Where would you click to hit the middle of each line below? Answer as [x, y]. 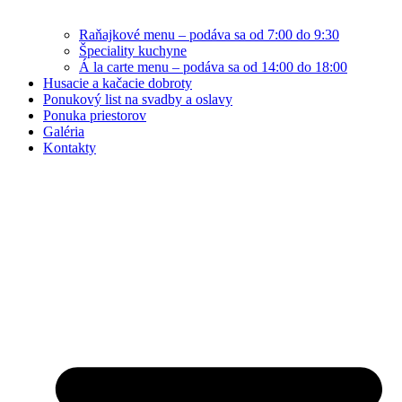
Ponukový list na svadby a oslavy [138, 100]
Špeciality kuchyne [133, 51]
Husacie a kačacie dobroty [118, 83]
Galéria [64, 132]
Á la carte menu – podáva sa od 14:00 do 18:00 [213, 67]
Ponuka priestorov [95, 116]
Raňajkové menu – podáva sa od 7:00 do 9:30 [209, 35]
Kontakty [70, 148]
